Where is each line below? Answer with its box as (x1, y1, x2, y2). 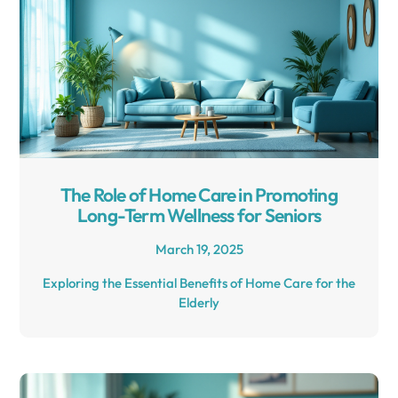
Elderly (179, 294, 219, 312)
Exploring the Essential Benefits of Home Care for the (43, 275, 355, 292)
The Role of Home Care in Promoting (60, 183, 338, 207)
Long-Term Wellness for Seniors (77, 203, 321, 227)
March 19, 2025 (155, 241, 243, 259)
